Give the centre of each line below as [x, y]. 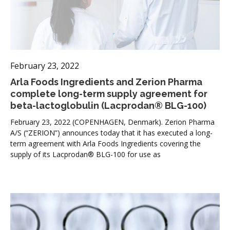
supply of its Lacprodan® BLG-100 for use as [85, 154]
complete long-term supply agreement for [109, 93]
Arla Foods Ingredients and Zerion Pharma [106, 82]
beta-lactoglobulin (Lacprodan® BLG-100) [108, 105]
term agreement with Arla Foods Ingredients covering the [106, 143]
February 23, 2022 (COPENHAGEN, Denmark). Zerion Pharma [112, 122]
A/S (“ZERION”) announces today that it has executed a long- [111, 132]
